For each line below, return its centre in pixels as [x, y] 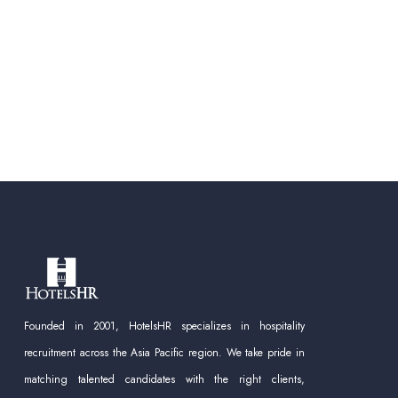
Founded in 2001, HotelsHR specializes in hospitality [164, 326]
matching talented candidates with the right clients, [164, 379]
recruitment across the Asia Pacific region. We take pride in [164, 352]
